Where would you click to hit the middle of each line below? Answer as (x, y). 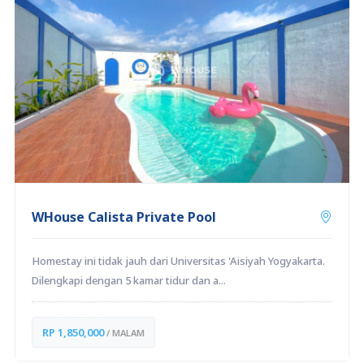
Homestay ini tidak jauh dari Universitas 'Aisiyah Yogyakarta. (178, 261)
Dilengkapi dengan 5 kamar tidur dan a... (128, 281)
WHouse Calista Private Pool (123, 217)
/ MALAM (124, 333)
